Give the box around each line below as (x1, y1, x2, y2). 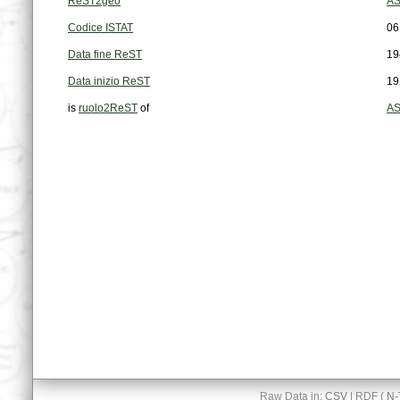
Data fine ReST (68, 48, 142, 62)
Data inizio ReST (68, 75, 150, 88)
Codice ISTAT (68, 21, 133, 35)
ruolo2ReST (79, 102, 137, 115)
